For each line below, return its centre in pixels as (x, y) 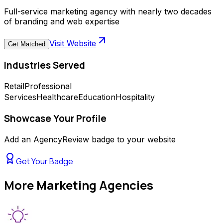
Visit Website (73, 43)
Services (20, 97)
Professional (48, 86)
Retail (14, 86)
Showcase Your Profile (55, 119)
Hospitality (135, 97)
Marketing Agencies (95, 185)
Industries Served (45, 65)
